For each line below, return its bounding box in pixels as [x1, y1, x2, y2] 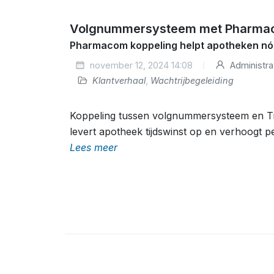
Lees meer [70, 141, 117, 154]
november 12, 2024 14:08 [87, 60, 193, 70]
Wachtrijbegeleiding [150, 75, 234, 86]
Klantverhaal [92, 75, 146, 86]
